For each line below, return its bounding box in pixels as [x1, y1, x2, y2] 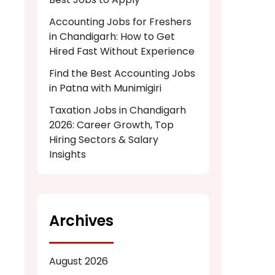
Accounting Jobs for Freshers [49, 15, 192, 29]
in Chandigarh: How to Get [49, 29, 175, 44]
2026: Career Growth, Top [49, 118, 174, 133]
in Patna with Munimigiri [49, 81, 161, 96]
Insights [49, 147, 86, 162]
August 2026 [49, 254, 108, 269]
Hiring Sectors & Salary [49, 133, 158, 147]
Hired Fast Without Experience [49, 44, 195, 59]
